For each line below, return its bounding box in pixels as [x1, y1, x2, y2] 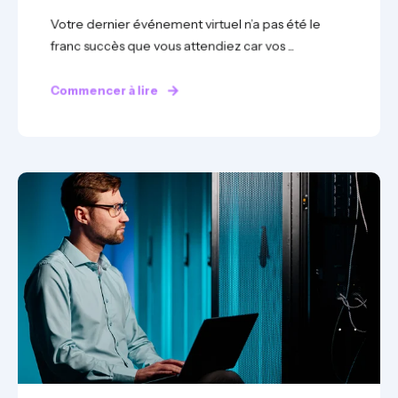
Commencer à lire [50, 83, 159, 98]
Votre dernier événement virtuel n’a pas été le [50, 15, 321, 33]
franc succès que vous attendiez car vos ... [50, 37, 295, 54]
